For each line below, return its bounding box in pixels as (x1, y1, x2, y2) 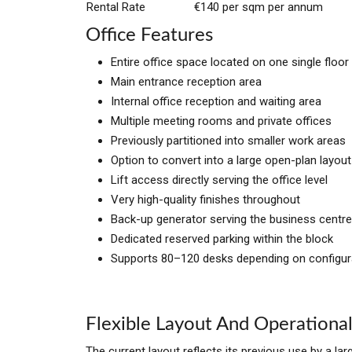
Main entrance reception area (111, 75, 262, 89)
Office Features (86, 26, 213, 45)
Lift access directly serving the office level (111, 173, 328, 187)
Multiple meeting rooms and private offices (111, 114, 332, 128)
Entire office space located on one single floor (111, 55, 349, 69)
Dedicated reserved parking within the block (111, 232, 333, 246)
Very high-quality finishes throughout (111, 192, 300, 207)
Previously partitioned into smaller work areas (111, 134, 346, 148)
